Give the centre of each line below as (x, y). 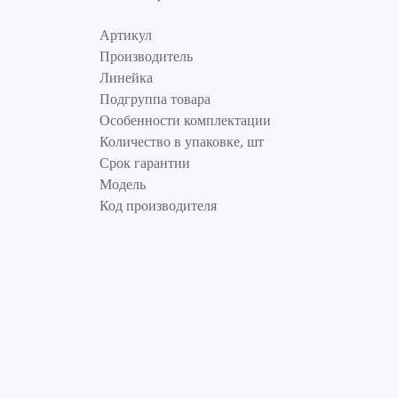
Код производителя (158, 205)
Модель (123, 184)
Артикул (126, 35)
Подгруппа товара (155, 99)
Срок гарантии (145, 163)
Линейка (126, 77)
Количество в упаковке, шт (182, 141)
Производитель (146, 56)
